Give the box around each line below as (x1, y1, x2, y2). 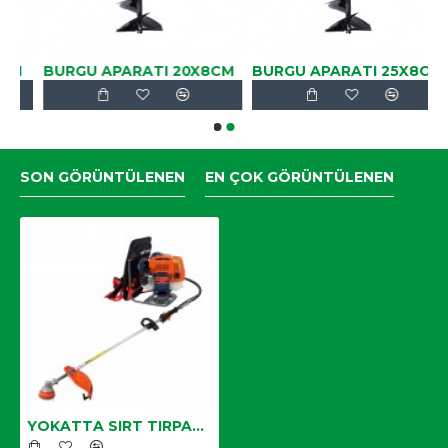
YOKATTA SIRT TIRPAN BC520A (192, 416, 204, 435)
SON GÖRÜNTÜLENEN (20, 167, 185, 186)
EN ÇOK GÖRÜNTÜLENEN (205, 167, 394, 186)
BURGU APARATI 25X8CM (229, 61, 421, 80)
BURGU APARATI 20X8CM (20, 61, 212, 80)
